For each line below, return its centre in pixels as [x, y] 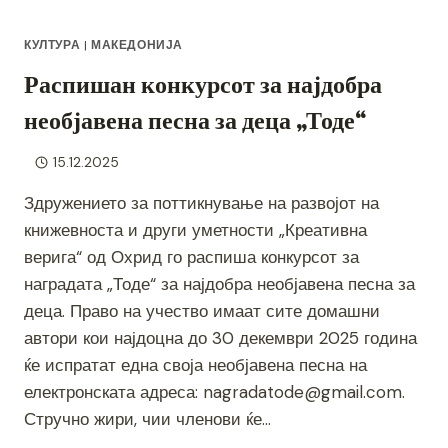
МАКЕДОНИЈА [136, 44]
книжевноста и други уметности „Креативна [195, 230]
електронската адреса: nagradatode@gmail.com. [214, 392]
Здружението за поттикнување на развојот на [201, 203]
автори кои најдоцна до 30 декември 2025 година [220, 338]
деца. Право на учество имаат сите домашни [202, 311]
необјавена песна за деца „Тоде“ [194, 120]
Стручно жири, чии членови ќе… [147, 419]
